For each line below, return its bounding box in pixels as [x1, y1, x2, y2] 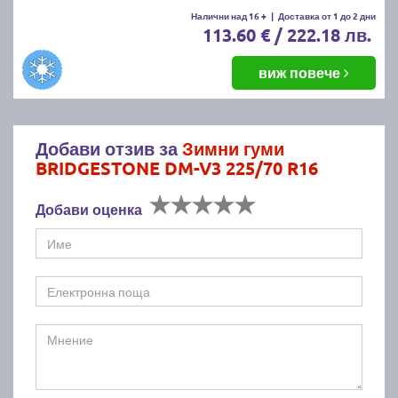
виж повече [259, 62, 344, 82]
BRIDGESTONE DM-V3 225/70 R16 [36, 155, 318, 179]
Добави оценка [36, 199, 142, 219]
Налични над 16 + [191, 8, 267, 22]
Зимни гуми [182, 136, 284, 160]
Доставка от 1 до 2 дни [278, 8, 376, 22]
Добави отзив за [36, 136, 182, 160]
